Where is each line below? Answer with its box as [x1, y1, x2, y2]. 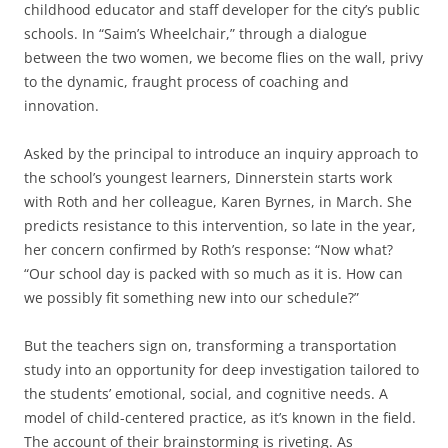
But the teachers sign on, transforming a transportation [24, 336, 397, 356]
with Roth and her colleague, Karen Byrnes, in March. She [24, 192, 412, 212]
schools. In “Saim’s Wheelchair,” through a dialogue [24, 24, 367, 44]
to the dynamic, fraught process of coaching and [24, 72, 349, 92]
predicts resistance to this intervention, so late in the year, [24, 216, 416, 236]
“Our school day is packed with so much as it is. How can [24, 264, 403, 284]
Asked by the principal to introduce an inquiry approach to [24, 144, 418, 164]
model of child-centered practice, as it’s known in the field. [24, 408, 416, 428]
